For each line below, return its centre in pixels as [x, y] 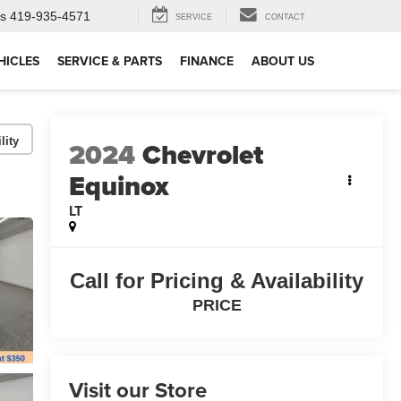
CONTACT [285, 17]
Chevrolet [202, 155]
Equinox [119, 187]
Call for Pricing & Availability [217, 281]
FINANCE [207, 61]
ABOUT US [283, 61]
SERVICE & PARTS [110, 61]
